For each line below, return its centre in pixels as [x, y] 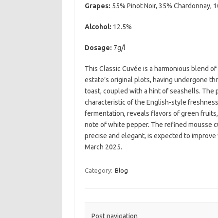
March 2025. [103, 147]
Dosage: [98, 48]
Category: [99, 170]
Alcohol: [98, 27]
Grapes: [97, 6]
